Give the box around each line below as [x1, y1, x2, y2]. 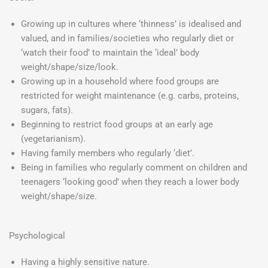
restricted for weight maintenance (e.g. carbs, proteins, [21, 90, 239, 102]
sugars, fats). [21, 105, 73, 116]
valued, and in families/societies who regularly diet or [21, 33, 234, 44]
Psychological [9, 230, 65, 242]
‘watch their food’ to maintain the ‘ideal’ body [21, 47, 199, 59]
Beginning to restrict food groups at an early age [21, 119, 213, 130]
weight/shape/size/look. [21, 62, 118, 73]
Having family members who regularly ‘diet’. [21, 148, 194, 159]
